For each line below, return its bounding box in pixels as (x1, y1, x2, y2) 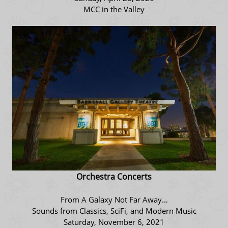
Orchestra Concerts (76, 171, 152, 183)
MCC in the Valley (83, 4, 145, 15)
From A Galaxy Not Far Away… (60, 194, 168, 205)
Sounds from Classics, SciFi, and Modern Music (32, 206, 196, 216)
